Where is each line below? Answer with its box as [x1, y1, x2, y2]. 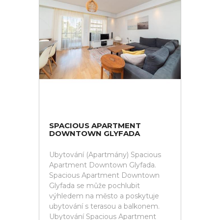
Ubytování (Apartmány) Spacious [49, 150, 161, 159]
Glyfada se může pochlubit [49, 181, 140, 190]
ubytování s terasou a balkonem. [49, 202, 160, 211]
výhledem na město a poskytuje [49, 192, 159, 200]
